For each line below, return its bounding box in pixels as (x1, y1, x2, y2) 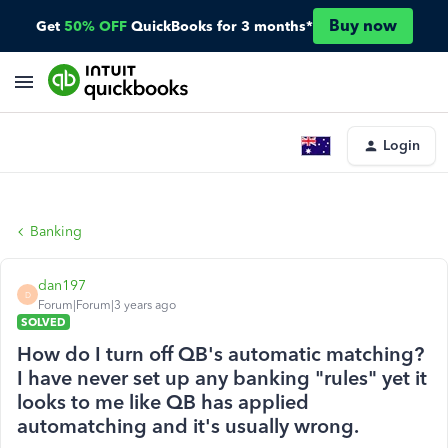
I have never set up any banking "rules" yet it (17, 366, 427, 390)
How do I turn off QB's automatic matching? (17, 342, 424, 366)
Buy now (328, 16, 397, 35)
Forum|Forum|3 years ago (38, 298, 176, 312)
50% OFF (63, 17, 127, 35)
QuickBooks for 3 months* (130, 17, 313, 35)
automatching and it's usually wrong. (17, 414, 359, 438)
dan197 (38, 277, 86, 294)
